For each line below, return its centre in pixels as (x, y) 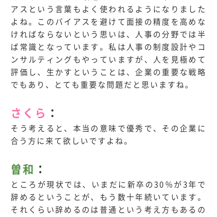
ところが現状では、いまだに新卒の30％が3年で (108, 185)
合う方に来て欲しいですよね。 (72, 141)
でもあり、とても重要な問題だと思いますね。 (102, 85)
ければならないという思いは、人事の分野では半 (108, 34)
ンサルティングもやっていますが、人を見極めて (108, 60)
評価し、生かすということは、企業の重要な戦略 (108, 72)
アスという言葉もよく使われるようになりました (108, 9)
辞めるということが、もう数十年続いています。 (108, 197)
